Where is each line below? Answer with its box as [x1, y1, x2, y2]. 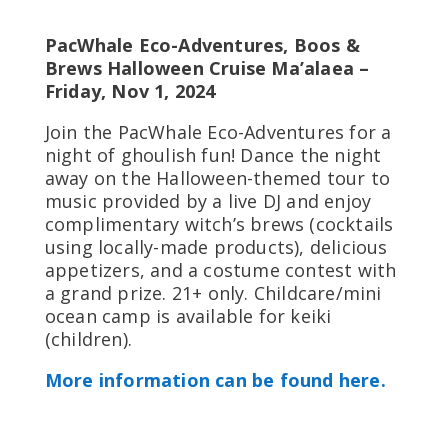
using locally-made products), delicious [44, 234, 388, 259]
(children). [44, 326, 132, 351]
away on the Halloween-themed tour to [44, 165, 390, 190]
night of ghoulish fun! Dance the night [44, 142, 382, 167]
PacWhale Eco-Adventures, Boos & [44, 32, 360, 57]
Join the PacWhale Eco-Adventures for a [44, 119, 392, 144]
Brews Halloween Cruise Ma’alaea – [44, 55, 370, 80]
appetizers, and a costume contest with [44, 257, 397, 282]
